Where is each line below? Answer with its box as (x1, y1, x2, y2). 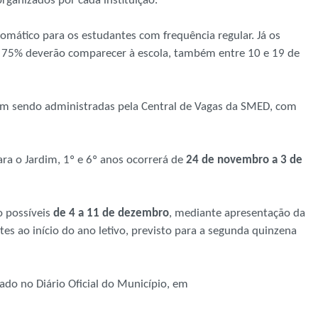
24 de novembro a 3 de (186, 154, 302, 167)
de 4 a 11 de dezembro (53, 207, 169, 220)
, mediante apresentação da (169, 207, 305, 220)
